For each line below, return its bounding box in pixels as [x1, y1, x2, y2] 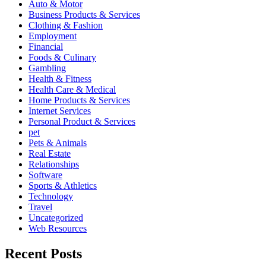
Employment [28, 31, 77, 42]
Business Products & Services [28, 9, 140, 20]
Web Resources [28, 223, 87, 234]
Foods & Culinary [28, 52, 96, 63]
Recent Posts [5, 246, 82, 262]
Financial [28, 42, 63, 52]
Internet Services [28, 106, 91, 116]
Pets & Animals [28, 138, 87, 148]
